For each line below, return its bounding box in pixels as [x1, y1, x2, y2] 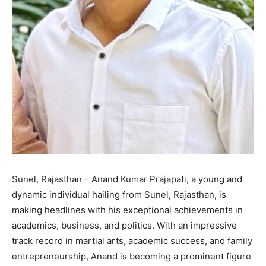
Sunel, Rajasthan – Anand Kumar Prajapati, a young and [12, 173, 242, 185]
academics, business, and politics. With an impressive [12, 220, 237, 232]
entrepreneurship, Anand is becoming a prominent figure [12, 251, 251, 262]
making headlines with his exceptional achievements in [12, 204, 243, 216]
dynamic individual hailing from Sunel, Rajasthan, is [12, 189, 226, 201]
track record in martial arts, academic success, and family [12, 235, 252, 247]
